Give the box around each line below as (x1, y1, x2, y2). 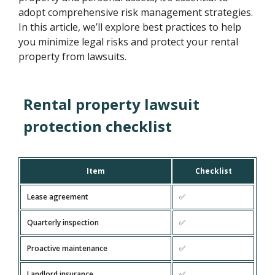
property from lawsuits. (18, 50, 127, 63)
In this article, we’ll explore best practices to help (18, 20, 242, 34)
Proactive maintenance (27, 243, 108, 254)
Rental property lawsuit (23, 94, 200, 114)
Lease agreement (27, 192, 89, 202)
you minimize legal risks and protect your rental (18, 35, 239, 48)
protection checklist (23, 116, 172, 136)
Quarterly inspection (27, 217, 99, 228)
